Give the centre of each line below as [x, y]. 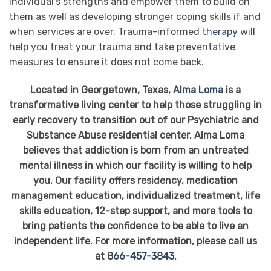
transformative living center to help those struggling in [135, 105]
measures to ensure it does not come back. [106, 62]
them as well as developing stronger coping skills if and [135, 17]
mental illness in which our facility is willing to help [135, 166]
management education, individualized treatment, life [135, 196]
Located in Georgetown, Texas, [102, 90]
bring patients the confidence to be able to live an [135, 226]
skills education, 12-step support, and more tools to [135, 211]
